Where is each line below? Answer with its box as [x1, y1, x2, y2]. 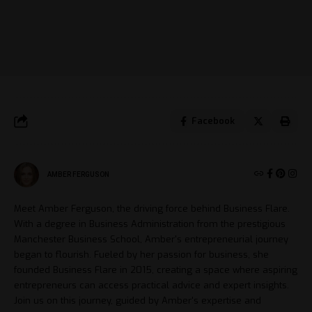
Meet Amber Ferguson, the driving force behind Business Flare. [14, 202, 290, 214]
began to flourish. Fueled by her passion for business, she [14, 248, 269, 260]
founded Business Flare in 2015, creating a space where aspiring [14, 263, 297, 276]
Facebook [192, 114, 235, 127]
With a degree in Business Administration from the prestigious [14, 217, 286, 230]
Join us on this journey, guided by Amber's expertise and [14, 294, 261, 306]
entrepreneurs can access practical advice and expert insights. [14, 279, 289, 291]
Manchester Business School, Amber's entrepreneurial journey [14, 233, 288, 245]
